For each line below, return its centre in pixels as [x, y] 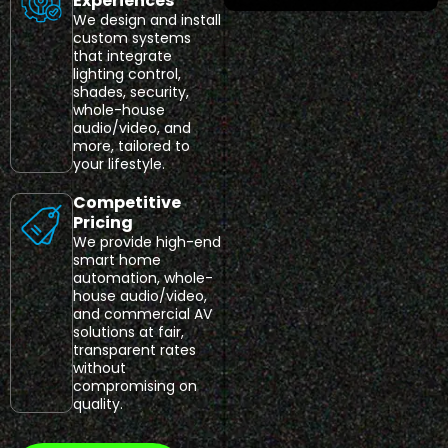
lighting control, [126, 73]
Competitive [126, 202]
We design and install [146, 19]
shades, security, [130, 91]
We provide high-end [146, 241]
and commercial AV [142, 313]
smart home [116, 259]
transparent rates [134, 349]
